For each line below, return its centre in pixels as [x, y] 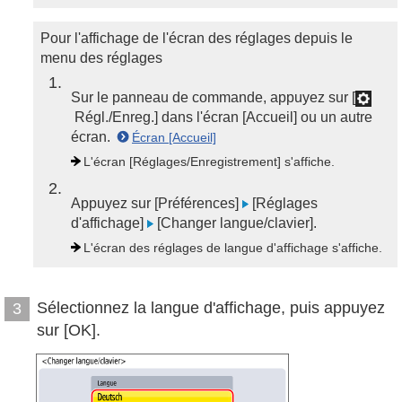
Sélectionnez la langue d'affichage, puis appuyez [211, 308]
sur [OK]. [69, 330]
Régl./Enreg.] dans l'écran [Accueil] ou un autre [222, 117]
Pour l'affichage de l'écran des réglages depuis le [197, 38]
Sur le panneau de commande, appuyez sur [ [213, 97]
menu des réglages [101, 58]
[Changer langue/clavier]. [235, 223]
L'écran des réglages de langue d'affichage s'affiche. [233, 248]
